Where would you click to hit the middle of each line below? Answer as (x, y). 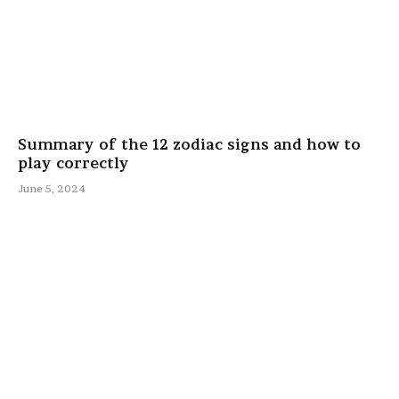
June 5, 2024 (52, 188)
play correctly (76, 163)
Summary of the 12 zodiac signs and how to (189, 144)
